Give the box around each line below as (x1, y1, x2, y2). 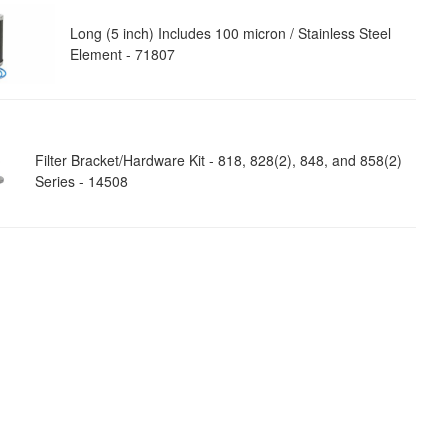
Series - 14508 (35, 171, 129, 192)
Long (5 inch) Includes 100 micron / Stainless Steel (69, 22, 391, 43)
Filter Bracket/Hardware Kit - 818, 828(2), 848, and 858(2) (35, 150, 403, 171)
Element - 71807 (69, 43, 175, 64)
